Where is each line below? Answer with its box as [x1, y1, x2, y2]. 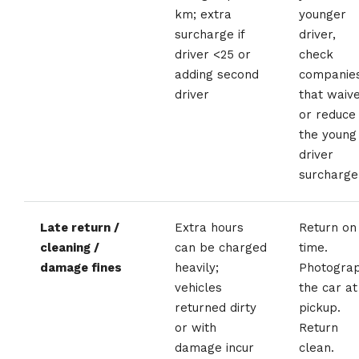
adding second [175, 67, 259, 82]
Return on [299, 220, 357, 235]
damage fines [40, 260, 122, 275]
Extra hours [175, 220, 244, 235]
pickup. [299, 300, 341, 315]
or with [175, 320, 216, 335]
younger [299, 6, 346, 22]
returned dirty [175, 300, 256, 315]
